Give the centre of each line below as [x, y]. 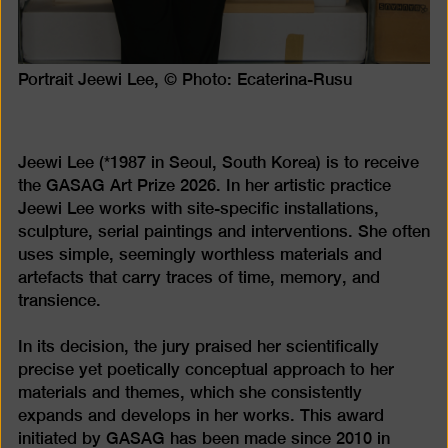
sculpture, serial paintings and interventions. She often [223, 232]
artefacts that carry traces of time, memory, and [198, 278]
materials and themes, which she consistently [189, 392]
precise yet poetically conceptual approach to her [205, 369]
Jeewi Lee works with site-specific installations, [198, 209]
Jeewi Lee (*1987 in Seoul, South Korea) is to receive [218, 163]
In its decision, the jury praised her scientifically [198, 346]
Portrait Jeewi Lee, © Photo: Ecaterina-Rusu [184, 80]
